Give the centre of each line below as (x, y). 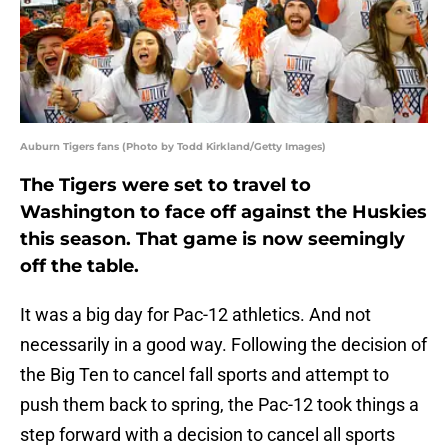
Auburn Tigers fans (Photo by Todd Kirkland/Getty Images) (173, 147)
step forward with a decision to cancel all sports (207, 435)
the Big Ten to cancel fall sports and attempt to (204, 375)
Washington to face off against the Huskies (223, 212)
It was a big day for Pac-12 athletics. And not (195, 315)
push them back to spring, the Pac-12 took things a (219, 405)
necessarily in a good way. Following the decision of (223, 345)
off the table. (79, 266)
